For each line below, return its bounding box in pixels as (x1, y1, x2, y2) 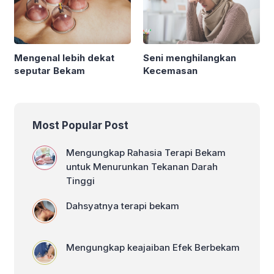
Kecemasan (143, 64, 198, 76)
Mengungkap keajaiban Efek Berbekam (66, 241, 240, 253)
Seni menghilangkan (143, 51, 236, 64)
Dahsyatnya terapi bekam (66, 199, 179, 212)
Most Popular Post (32, 119, 128, 131)
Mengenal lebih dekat (14, 51, 114, 64)
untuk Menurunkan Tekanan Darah (66, 160, 218, 172)
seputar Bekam (14, 64, 85, 76)
